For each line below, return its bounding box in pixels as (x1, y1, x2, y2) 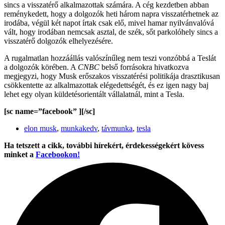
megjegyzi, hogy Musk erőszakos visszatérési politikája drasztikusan (4, 72, 220, 81)
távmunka (101, 124, 133, 133)
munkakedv (61, 124, 97, 133)
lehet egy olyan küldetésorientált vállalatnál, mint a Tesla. (4, 90, 184, 99)
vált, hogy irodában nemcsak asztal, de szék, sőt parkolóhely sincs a (4, 28, 218, 37)
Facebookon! (36, 150, 80, 159)
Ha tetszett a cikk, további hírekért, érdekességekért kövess (4, 141, 204, 150)
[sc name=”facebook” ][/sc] (4, 107, 97, 116)
